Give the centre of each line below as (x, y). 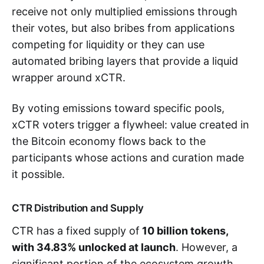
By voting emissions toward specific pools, (118, 108)
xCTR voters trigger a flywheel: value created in (131, 124)
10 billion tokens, (184, 230)
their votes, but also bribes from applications (123, 28)
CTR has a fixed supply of (76, 230)
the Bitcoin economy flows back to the (109, 141)
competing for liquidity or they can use (108, 44)
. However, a (207, 247)
